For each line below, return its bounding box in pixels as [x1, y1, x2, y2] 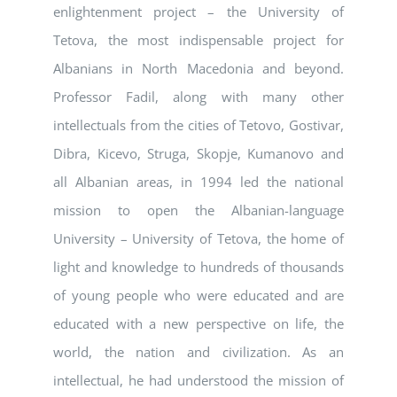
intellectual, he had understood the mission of [53, 371, 344, 390]
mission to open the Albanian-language [53, 201, 344, 220]
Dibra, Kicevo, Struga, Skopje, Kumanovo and [53, 144, 344, 163]
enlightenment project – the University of [53, 3, 344, 21]
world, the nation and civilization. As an [53, 343, 344, 362]
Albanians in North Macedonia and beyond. [53, 59, 344, 78]
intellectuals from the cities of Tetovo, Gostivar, [53, 116, 344, 135]
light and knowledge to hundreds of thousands [53, 258, 344, 276]
